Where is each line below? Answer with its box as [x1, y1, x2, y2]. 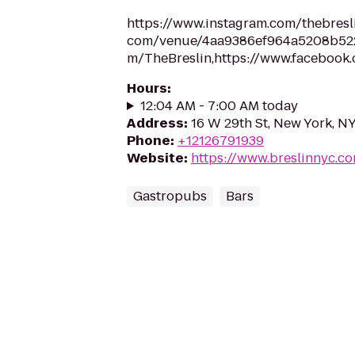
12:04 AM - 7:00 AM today [139, 97, 298, 115]
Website [127, 149, 184, 167]
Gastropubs [133, 187, 207, 205]
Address [127, 114, 184, 132]
